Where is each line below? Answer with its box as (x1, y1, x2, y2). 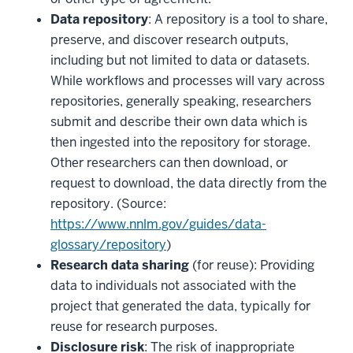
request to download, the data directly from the (50, 175, 327, 191)
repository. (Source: (50, 195, 166, 212)
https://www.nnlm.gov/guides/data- (50, 216, 266, 232)
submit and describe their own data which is (50, 113, 307, 130)
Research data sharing (50, 257, 189, 273)
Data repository (50, 11, 148, 28)
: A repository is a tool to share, (148, 11, 328, 28)
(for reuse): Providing (189, 257, 314, 273)
